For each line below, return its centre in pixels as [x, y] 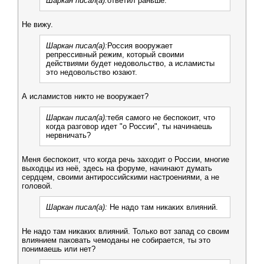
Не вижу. [37, 24]
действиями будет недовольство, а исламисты [130, 63]
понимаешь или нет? [59, 249]
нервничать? [68, 135]
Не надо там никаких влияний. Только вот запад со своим [126, 231]
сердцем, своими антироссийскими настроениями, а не [121, 177]
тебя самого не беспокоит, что [161, 118]
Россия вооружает [140, 46]
